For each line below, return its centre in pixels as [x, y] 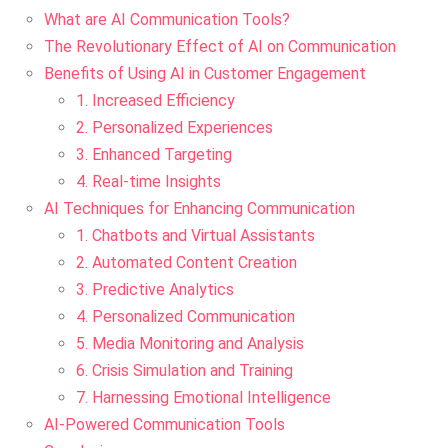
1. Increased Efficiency [155, 100]
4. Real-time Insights [148, 181]
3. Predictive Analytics [155, 289]
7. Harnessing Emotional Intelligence [203, 397]
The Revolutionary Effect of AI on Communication [220, 46]
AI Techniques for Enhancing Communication [199, 208]
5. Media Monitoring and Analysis [190, 343]
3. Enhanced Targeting [154, 154]
